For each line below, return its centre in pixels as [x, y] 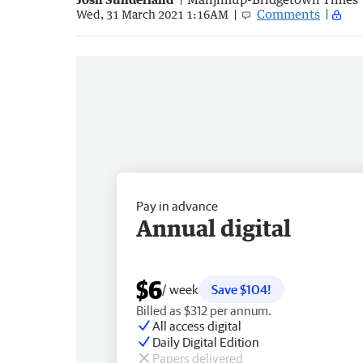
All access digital [197, 325]
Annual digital [214, 227]
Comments [288, 13]
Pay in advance [177, 205]
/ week [180, 289]
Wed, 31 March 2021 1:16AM [152, 15]
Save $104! [241, 289]
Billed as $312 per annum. [204, 310]
